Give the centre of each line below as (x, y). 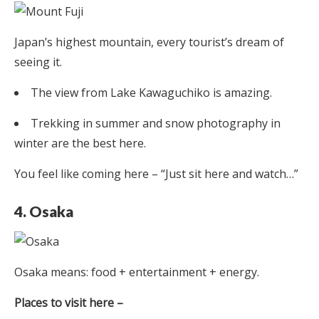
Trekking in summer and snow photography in (156, 123)
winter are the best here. (80, 143)
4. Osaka (45, 211)
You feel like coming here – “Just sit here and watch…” (156, 173)
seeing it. (38, 62)
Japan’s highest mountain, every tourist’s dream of (149, 42)
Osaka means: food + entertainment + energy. (137, 272)
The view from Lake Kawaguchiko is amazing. (151, 92)
